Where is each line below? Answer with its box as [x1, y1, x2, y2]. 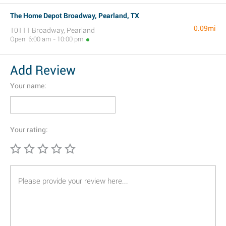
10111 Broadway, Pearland [10, 26, 95, 34]
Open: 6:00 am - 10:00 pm [10, 35, 84, 43]
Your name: [10, 82, 46, 90]
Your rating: [10, 126, 48, 134]
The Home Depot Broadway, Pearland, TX [10, 12, 139, 20]
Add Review [10, 63, 76, 78]
